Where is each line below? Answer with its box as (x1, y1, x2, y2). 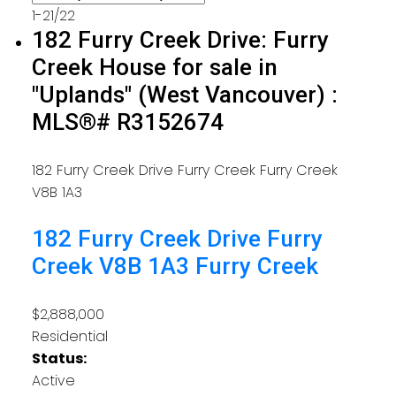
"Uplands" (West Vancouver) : (31, 80, 338, 108)
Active (31, 370, 75, 392)
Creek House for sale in (31, 53, 278, 80)
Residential (31, 326, 108, 347)
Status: (31, 348, 87, 369)
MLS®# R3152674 (31, 108, 224, 135)
